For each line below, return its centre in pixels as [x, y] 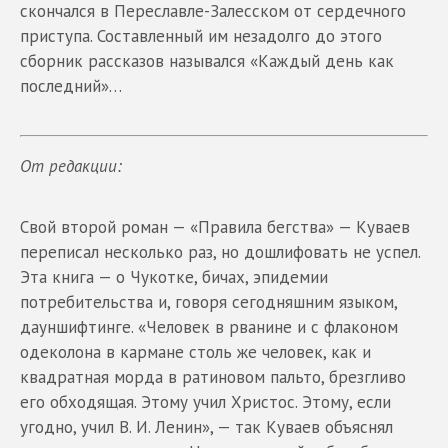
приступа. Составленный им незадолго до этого [201, 35]
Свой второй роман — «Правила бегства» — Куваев [215, 226]
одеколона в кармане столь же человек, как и [195, 351]
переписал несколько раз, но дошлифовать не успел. [220, 251]
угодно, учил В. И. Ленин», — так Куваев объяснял [206, 426]
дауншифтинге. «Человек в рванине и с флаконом [209, 326]
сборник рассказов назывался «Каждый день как [207, 60]
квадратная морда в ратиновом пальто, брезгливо [213, 376]
